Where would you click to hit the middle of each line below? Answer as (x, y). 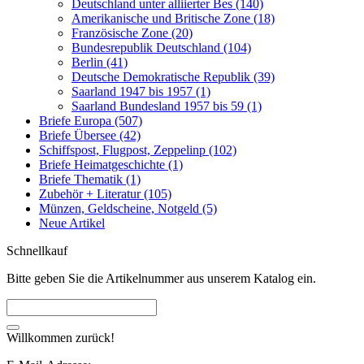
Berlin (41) (100, 63)
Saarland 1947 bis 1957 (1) (141, 92)
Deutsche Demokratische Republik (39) (173, 77)
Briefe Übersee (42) (90, 136)
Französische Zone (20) (132, 33)
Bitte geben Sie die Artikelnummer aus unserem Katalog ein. (161, 279)
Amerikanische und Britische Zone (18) (173, 19)
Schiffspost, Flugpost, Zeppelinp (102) (138, 150)
